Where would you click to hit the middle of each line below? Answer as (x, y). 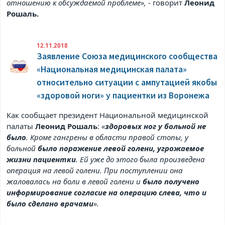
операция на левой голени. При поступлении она (95, 171)
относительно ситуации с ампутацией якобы (127, 83)
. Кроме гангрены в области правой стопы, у (107, 137)
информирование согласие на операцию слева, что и (107, 193)
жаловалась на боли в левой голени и (75, 182)
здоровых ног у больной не (156, 126)
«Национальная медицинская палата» (112, 70)
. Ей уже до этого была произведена (141, 159)
